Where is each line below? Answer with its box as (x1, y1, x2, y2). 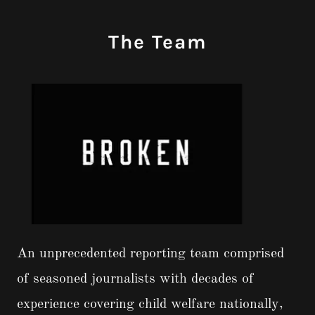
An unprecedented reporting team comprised (17, 247, 284, 262)
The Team (108, 30, 207, 53)
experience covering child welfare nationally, (17, 297, 283, 312)
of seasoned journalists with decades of (17, 272, 254, 287)
